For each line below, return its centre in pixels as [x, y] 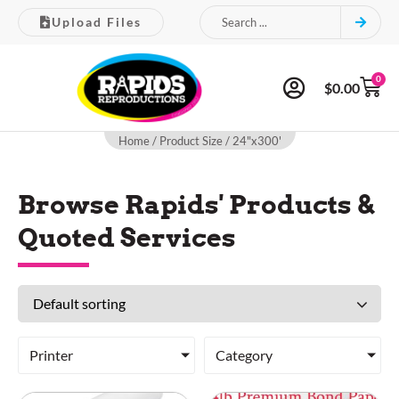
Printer [51, 354]
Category [244, 354]
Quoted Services [127, 237]
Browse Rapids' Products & [196, 204]
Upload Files [97, 22]
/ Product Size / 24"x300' [215, 140]
